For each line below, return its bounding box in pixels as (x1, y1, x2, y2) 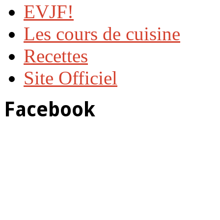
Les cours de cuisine (24, 23, 180, 44)
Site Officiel (24, 67, 117, 88)
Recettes (24, 45, 88, 66)
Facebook (4, 98, 95, 122)
